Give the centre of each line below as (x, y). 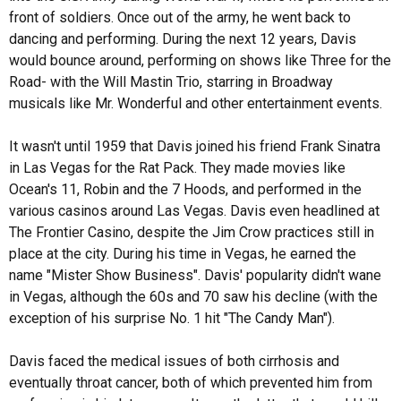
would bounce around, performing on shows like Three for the (200, 60)
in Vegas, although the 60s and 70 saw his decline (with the (193, 297)
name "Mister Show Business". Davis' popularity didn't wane (195, 275)
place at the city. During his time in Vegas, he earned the (183, 254)
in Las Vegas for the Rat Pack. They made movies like (177, 168)
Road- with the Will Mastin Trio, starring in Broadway (171, 82)
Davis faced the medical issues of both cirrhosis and (174, 361)
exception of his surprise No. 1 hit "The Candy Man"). (172, 318)
